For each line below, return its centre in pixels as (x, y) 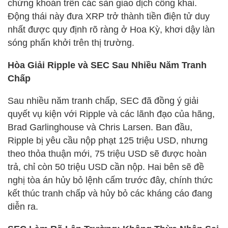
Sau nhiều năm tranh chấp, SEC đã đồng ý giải (103, 101)
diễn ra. (23, 206)
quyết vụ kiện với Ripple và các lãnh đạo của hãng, (111, 114)
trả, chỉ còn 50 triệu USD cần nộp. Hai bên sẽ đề (106, 167)
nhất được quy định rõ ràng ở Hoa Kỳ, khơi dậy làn (111, 29)
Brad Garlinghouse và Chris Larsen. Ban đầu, (100, 127)
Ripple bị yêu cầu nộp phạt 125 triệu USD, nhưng (108, 140)
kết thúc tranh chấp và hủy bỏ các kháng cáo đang (110, 193)
